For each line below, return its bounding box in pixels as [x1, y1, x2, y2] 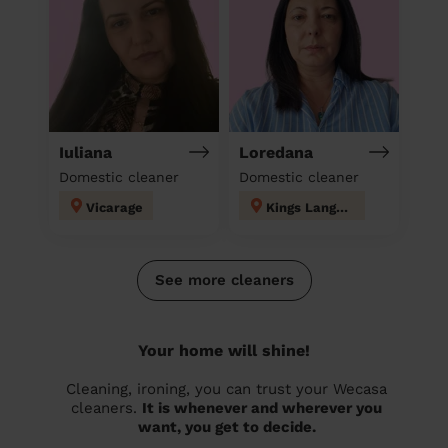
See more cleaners [154, 270, 294, 289]
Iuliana [59, 142, 112, 162]
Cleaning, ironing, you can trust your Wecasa [66, 379, 387, 398]
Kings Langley [336, 199, 348, 215]
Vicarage [86, 199, 143, 215]
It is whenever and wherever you [142, 398, 382, 417]
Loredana [239, 142, 313, 162]
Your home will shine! [138, 340, 310, 360]
